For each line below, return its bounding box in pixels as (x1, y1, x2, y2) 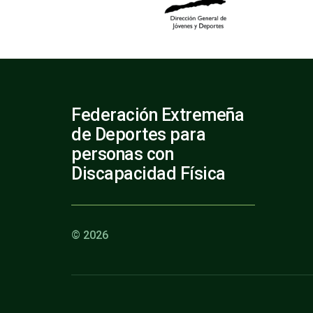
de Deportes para (71, 124, 205, 145)
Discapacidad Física (71, 163, 226, 184)
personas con (71, 144, 173, 165)
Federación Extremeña (71, 105, 244, 126)
